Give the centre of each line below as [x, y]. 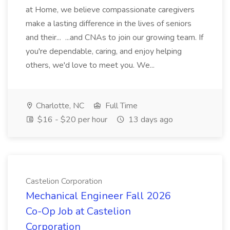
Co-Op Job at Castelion [78, 211]
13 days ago [150, 120]
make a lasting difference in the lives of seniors [109, 24]
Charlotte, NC [59, 106]
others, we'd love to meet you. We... [91, 65]
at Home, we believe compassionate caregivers [110, 10]
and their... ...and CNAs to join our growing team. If [114, 37]
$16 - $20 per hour [71, 120]
